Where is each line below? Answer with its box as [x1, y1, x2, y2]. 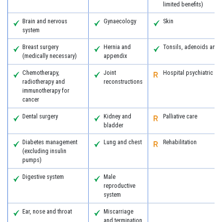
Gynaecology [103, 17, 136, 25]
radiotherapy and [22, 78, 65, 85]
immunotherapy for [22, 87, 70, 94]
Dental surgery [22, 112, 58, 120]
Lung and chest [103, 138, 142, 146]
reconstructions [103, 78, 143, 85]
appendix [103, 52, 127, 59]
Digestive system [22, 173, 64, 180]
